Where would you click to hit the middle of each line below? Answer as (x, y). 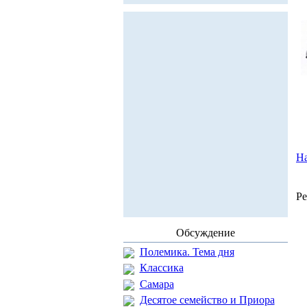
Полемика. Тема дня (187, 252)
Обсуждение (205, 233)
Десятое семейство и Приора (207, 299)
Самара (157, 284)
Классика (161, 268)
